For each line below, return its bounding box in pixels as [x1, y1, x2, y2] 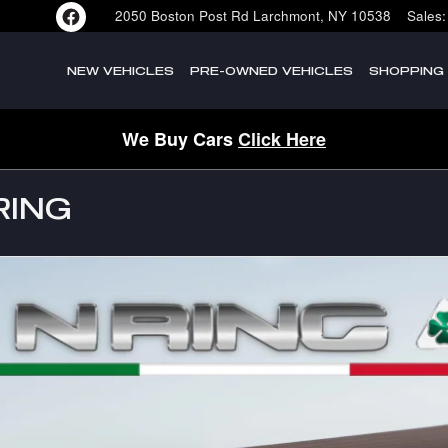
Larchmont [253, 6, 320, 25]
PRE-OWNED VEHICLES [189, 64, 353, 77]
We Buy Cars [122, 126, 238, 152]
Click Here [238, 126, 326, 152]
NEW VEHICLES [66, 64, 174, 77]
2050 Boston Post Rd [115, 6, 249, 25]
